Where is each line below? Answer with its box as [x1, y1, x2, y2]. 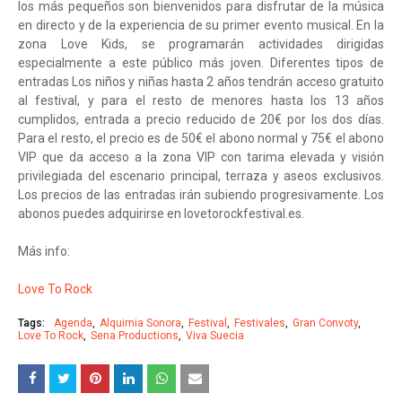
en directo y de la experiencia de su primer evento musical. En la [18, 18, 384, 33]
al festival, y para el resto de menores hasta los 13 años [18, 93, 384, 109]
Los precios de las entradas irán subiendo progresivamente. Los [18, 188, 384, 203]
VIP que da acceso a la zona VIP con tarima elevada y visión [18, 150, 384, 165]
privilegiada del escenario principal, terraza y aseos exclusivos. [18, 169, 384, 184]
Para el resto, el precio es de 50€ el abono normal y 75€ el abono [18, 131, 384, 146]
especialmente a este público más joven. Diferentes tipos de [18, 56, 384, 71]
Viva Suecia [186, 329, 244, 343]
